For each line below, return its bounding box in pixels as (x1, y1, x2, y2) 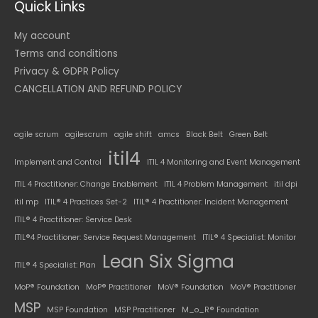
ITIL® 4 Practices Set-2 (45, 196, 127, 207)
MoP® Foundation (14, 281, 79, 292)
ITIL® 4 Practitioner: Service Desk (14, 214, 132, 225)
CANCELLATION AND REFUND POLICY (14, 82, 182, 96)
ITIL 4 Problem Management (164, 178, 268, 190)
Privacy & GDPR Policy (14, 64, 119, 78)
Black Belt (186, 128, 223, 140)
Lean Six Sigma (102, 248, 234, 274)
